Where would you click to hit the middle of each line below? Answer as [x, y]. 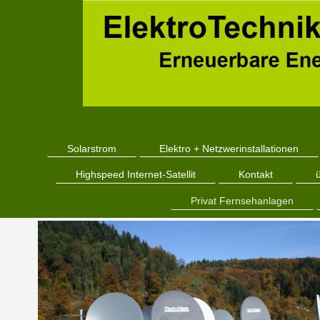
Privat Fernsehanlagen [242, 200]
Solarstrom [91, 148]
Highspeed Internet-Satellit [136, 175]
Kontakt [256, 175]
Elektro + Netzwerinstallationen [229, 148]
